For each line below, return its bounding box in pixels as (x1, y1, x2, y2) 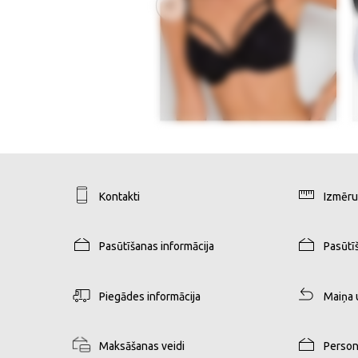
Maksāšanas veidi (99, 340, 185, 353)
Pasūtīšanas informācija (99, 240, 214, 253)
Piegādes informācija (99, 289, 201, 303)
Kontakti (99, 189, 140, 203)
